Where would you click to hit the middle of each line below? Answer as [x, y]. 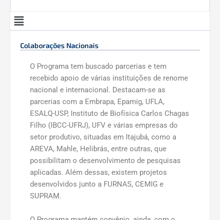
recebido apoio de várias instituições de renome [109, 78]
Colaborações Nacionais [59, 45]
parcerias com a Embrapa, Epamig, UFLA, [97, 102]
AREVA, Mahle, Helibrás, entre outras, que [98, 149]
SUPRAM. [46, 196]
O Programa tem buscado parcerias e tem [98, 67]
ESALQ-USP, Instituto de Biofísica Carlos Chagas [110, 114]
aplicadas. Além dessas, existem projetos [98, 173]
